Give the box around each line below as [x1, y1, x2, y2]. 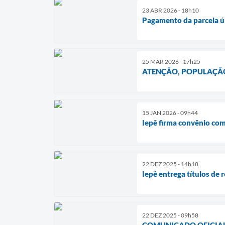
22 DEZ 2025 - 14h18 [142, 160, 198, 168]
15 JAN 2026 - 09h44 [142, 108, 198, 117]
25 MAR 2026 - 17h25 [142, 57, 200, 65]
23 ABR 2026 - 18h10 [142, 6, 199, 14]
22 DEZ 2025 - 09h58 [142, 211, 198, 219]
